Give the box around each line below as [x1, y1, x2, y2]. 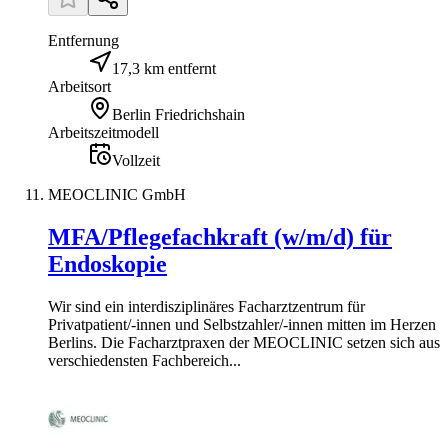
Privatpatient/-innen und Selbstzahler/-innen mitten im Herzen [48, 315, 436, 333]
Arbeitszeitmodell [48, 124, 159, 141]
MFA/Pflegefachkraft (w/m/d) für [48, 223, 392, 250]
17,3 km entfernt [112, 60, 216, 77]
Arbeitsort [48, 78, 111, 95]
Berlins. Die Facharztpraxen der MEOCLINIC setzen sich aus [48, 333, 440, 351]
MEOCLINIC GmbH [48, 186, 186, 203]
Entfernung [48, 32, 119, 49]
